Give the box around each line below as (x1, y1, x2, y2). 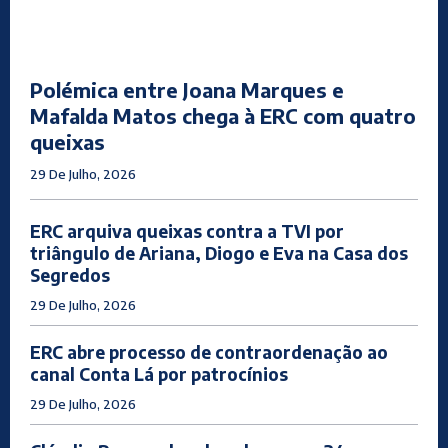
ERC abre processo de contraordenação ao (30, 341, 388, 364)
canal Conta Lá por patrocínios (30, 363, 288, 386)
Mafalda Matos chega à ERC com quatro (30, 103, 416, 129)
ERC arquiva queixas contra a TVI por (30, 220, 344, 243)
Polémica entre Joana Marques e (30, 77, 344, 103)
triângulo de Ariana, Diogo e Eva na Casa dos (30, 242, 408, 265)
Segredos (30, 264, 110, 287)
